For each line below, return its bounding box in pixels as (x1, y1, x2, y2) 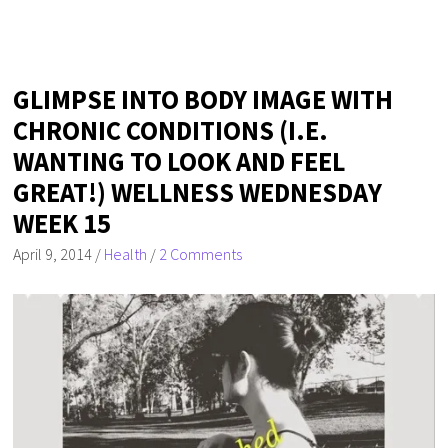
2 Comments (159, 244, 243, 265)
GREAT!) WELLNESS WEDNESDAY (13, 176, 383, 210)
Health (104, 244, 148, 265)
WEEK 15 (13, 207, 112, 241)
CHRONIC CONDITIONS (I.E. (13, 114, 329, 148)
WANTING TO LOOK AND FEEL (13, 145, 346, 179)
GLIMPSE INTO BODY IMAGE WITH (13, 83, 394, 117)
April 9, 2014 (13, 244, 93, 265)
